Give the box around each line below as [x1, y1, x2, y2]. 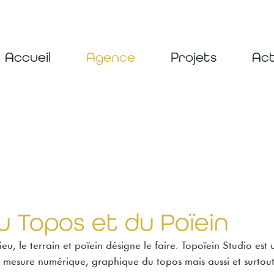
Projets [170, 50, 217, 65]
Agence [86, 50, 135, 65]
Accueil [4, 50, 51, 65]
